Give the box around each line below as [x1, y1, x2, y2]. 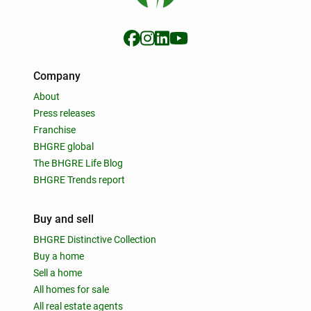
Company [33, 69, 81, 83]
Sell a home [33, 267, 82, 278]
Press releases [33, 108, 95, 119]
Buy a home [33, 251, 84, 262]
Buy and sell [33, 212, 94, 226]
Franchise [33, 124, 76, 135]
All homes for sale [33, 284, 109, 295]
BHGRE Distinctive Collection [33, 234, 156, 245]
